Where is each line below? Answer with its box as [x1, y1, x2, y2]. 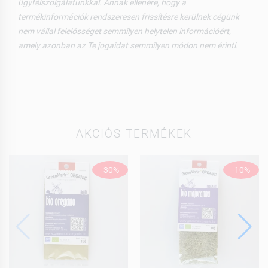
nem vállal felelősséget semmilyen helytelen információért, [18, 26, 231, 36]
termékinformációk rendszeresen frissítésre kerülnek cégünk [18, 11, 239, 22]
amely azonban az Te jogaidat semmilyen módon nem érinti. [18, 40, 238, 50]
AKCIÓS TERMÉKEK [75, 127, 193, 141]
